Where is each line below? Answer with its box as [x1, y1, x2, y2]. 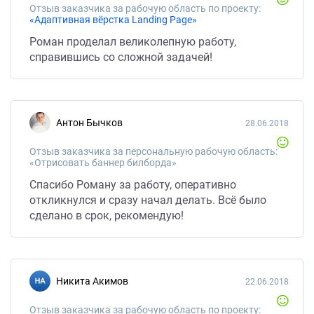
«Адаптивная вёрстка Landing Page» [29, 14, 197, 25]
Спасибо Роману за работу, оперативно [29, 178, 236, 191]
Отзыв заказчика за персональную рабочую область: [29, 146, 278, 157]
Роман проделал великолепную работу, [29, 35, 236, 48]
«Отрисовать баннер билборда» [29, 157, 177, 168]
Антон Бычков [62, 117, 123, 128]
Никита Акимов [63, 275, 128, 287]
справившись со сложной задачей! [29, 50, 212, 64]
